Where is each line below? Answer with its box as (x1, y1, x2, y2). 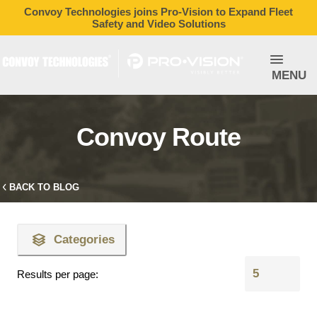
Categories (54, 233, 115, 246)
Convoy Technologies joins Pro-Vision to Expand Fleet (24, 6, 293, 18)
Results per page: (17, 267, 98, 280)
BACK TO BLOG (9, 182, 79, 192)
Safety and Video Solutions (91, 18, 226, 30)
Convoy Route (76, 122, 241, 151)
